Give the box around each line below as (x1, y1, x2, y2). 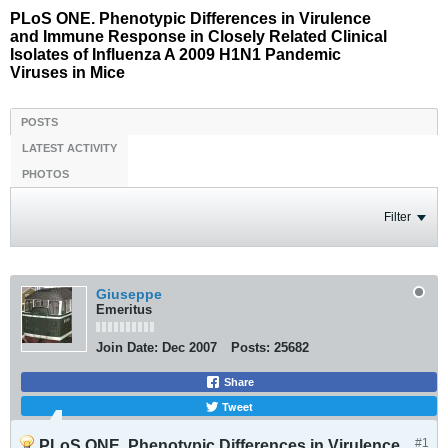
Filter (384, 210, 411, 224)
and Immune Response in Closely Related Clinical (10, 28, 387, 45)
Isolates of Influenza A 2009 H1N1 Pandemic (10, 46, 341, 63)
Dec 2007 (162, 340, 217, 355)
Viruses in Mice (10, 64, 125, 81)
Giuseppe (96, 286, 162, 302)
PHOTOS (22, 168, 69, 180)
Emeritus (96, 302, 152, 317)
